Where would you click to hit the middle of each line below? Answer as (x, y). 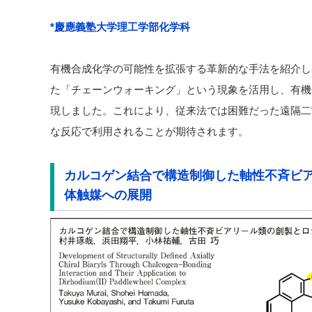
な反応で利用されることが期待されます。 (149, 131)
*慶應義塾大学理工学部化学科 (120, 26)
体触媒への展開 (108, 195)
